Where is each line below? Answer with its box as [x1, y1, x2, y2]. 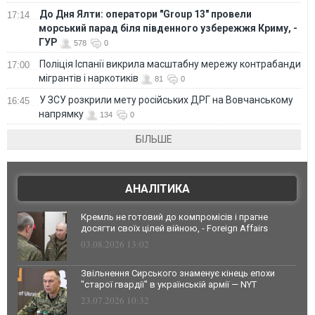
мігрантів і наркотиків [39, 72, 139, 84]
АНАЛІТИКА [124, 182, 190, 196]
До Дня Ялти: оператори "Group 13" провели [39, 8, 252, 20]
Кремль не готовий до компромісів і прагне [81, 212, 268, 223]
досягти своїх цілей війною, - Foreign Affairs [81, 223, 268, 234]
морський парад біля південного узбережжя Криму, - [39, 22, 297, 34]
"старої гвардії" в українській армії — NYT [81, 279, 257, 290]
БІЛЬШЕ [136, 134, 173, 146]
